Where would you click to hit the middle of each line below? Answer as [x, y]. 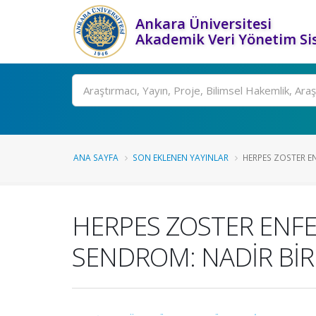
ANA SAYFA [96, 157]
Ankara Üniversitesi [203, 24]
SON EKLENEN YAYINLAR [181, 157]
